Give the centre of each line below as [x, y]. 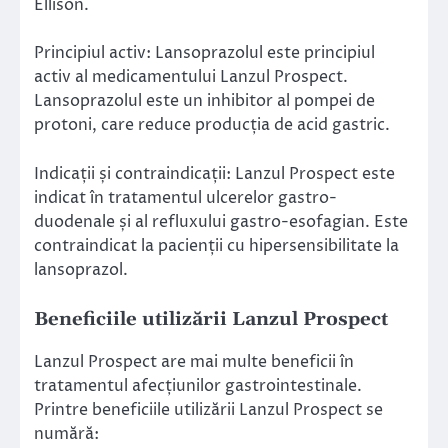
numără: [66, 433]
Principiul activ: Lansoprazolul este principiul [204, 53]
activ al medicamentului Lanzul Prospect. [191, 77]
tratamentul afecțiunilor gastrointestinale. [198, 385]
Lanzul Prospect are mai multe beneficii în [194, 361]
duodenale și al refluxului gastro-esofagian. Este [221, 221]
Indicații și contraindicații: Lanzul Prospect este [214, 173]
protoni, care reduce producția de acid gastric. [212, 125]
